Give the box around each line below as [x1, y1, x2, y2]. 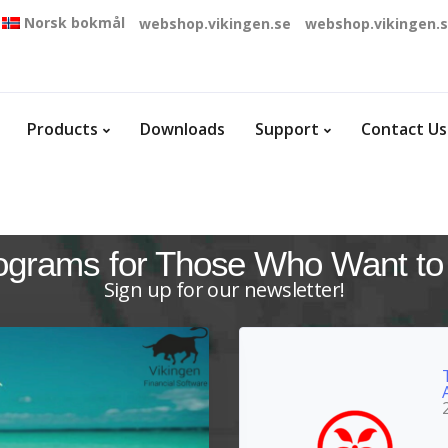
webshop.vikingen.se [139, 14, 291, 33]
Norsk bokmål [24, 13, 125, 32]
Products [27, 118, 98, 140]
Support [255, 118, 319, 140]
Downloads [140, 118, 225, 140]
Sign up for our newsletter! [103, 276, 345, 303]
